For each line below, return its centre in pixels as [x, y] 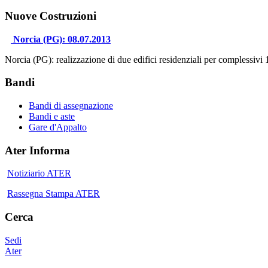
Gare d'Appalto [58, 127]
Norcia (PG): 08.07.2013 [62, 39]
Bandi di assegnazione [71, 105]
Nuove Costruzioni [51, 16]
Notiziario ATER [39, 173]
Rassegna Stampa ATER [54, 194]
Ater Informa [37, 150]
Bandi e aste [52, 116]
